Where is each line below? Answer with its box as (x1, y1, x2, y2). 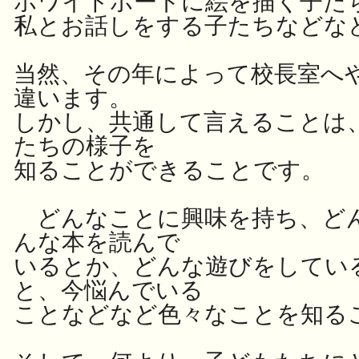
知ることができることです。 (14, 157, 325, 183)
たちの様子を (14, 133, 156, 159)
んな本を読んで (14, 229, 180, 255)
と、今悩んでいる (14, 277, 204, 303)
